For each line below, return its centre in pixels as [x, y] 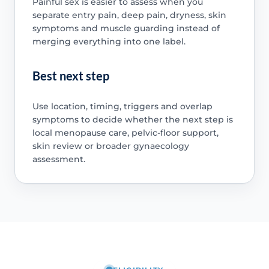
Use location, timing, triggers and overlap [122, 106]
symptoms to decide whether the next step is [132, 119]
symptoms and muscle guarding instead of [126, 28]
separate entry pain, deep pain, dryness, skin [129, 15]
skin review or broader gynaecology [110, 146]
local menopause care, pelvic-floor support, [125, 132]
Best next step [71, 75]
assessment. [59, 159]
